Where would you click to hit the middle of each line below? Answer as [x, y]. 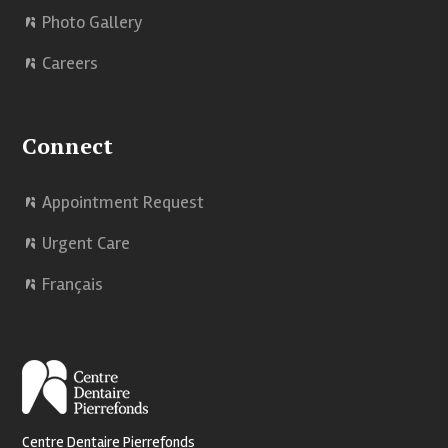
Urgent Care [86, 242]
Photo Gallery [93, 21]
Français [73, 283]
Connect [68, 145]
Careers [70, 62]
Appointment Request [123, 201]
